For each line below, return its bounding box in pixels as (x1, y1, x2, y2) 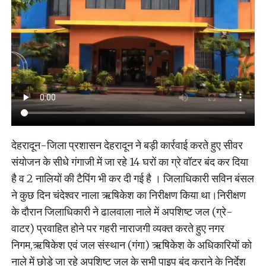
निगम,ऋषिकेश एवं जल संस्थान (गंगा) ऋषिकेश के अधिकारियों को (11, 238, 252, 252)
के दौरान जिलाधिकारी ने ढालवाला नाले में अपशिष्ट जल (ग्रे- (11, 205, 233, 219)
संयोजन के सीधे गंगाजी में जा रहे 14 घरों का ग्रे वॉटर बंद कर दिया (11, 155, 248, 169)
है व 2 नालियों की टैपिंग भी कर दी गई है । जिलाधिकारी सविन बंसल (11, 172, 254, 186)
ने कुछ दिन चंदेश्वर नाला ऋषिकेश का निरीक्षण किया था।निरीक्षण (11, 188, 246, 202)
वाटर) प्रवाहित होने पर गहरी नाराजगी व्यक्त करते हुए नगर (11, 221, 224, 236)
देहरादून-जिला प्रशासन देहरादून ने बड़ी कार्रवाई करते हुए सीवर (11, 138, 243, 153)
